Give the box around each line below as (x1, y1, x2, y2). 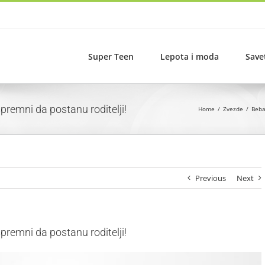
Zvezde (223, 105, 243, 113)
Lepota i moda (160, 50, 219, 62)
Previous (195, 173, 227, 183)
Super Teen (88, 50, 134, 62)
